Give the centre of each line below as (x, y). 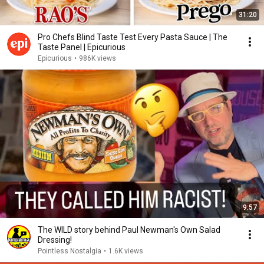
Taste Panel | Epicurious (82, 47)
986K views (98, 58)
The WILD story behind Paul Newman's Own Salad (129, 230)
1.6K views (126, 251)
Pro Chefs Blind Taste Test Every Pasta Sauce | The (133, 37)
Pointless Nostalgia (70, 251)
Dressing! (55, 240)
